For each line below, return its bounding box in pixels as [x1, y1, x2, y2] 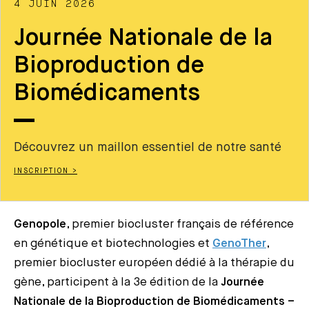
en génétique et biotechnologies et [14, 237, 212, 250]
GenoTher [212, 237, 266, 250]
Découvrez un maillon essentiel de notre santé [14, 141, 281, 154]
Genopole [14, 218, 66, 230]
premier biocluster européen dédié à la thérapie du [14, 257, 295, 269]
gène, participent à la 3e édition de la [14, 276, 221, 288]
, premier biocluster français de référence [66, 218, 294, 230]
